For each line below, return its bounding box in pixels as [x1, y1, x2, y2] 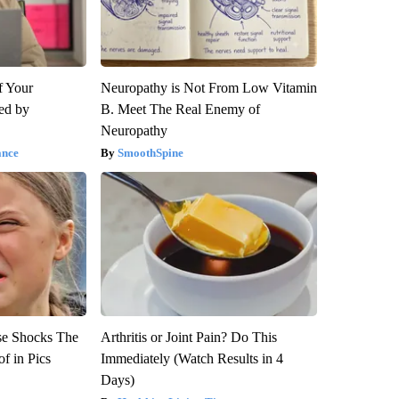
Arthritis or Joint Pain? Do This [100, 330, 277, 346]
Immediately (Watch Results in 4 [100, 351, 283, 367]
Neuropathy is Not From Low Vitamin [100, 80, 317, 96]
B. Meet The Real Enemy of [100, 102, 260, 118]
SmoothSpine [117, 146, 183, 160]
